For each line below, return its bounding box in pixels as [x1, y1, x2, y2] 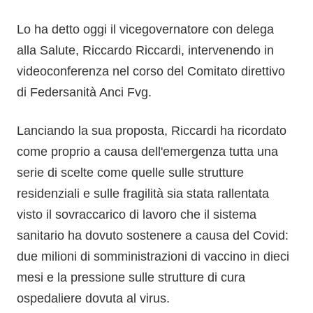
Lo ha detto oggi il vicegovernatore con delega [17, 22, 274, 36]
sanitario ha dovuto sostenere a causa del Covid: [17, 228, 289, 242]
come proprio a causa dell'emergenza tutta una [17, 145, 278, 159]
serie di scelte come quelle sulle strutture [17, 166, 244, 180]
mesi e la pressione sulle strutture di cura [17, 270, 245, 284]
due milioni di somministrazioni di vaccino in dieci [17, 249, 289, 263]
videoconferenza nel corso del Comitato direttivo [17, 64, 285, 78]
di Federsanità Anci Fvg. [17, 85, 152, 99]
